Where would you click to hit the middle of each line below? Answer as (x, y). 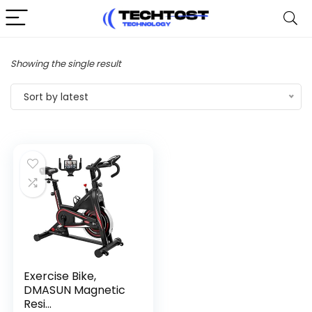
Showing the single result (66, 64)
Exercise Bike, (60, 276)
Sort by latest (56, 97)
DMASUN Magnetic (75, 290)
